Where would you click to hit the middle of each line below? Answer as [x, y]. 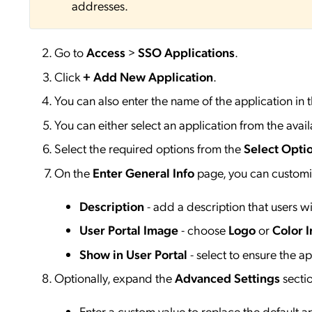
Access [107, 52]
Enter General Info [143, 172]
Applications [200, 52]
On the [73, 172]
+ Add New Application [148, 76]
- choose [203, 230]
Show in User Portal [133, 253]
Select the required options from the [149, 148]
